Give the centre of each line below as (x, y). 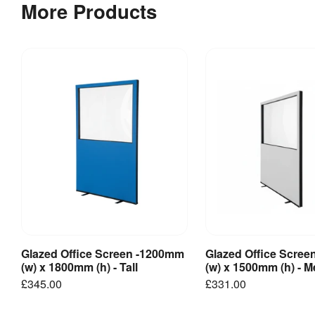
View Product (104, 255)
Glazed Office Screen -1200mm (103, 253)
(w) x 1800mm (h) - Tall (79, 266)
